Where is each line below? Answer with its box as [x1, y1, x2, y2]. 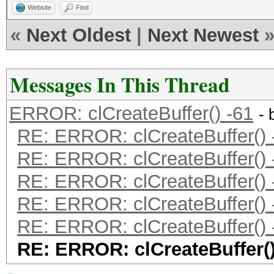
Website [28, 4, 51, 11]
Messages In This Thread [10, 70, 230, 99]
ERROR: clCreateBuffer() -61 [9, 103, 253, 124]
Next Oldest [26, 24, 131, 46]
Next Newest [147, 24, 259, 46]
